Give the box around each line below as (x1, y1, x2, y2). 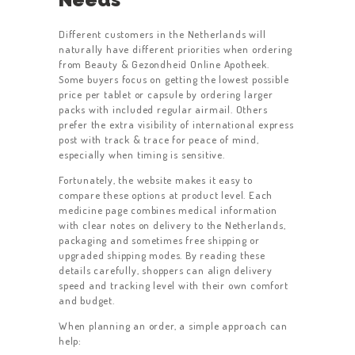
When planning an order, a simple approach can (59, 319, 288, 333)
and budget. (59, 294, 115, 307)
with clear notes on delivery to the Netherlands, (59, 219, 286, 232)
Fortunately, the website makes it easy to (59, 174, 253, 187)
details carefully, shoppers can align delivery (59, 264, 273, 277)
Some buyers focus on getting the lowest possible (59, 73, 289, 86)
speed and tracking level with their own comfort (59, 279, 288, 292)
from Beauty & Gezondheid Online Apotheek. (59, 58, 269, 71)
